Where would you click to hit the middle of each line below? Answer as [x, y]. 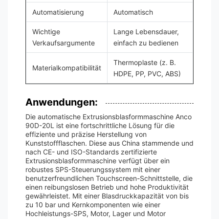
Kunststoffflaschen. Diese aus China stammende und [109, 143]
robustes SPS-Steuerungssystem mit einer [93, 169]
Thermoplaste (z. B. [145, 62]
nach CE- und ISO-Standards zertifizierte [91, 152]
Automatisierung [58, 12]
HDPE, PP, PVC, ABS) [147, 74]
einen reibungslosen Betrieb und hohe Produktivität [107, 187]
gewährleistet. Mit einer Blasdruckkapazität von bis [107, 196]
